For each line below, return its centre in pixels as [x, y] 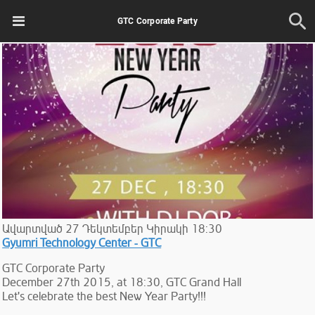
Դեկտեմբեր [113, 229]
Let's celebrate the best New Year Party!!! [104, 296]
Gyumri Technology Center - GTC [82, 243]
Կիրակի [168, 229]
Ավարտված [33, 229]
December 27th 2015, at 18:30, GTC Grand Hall [122, 282]
